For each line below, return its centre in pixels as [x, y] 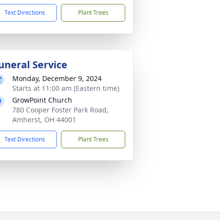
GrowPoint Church [42, 100]
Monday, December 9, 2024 [57, 78]
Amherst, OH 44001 [44, 120]
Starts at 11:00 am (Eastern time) [66, 88]
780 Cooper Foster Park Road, [60, 110]
